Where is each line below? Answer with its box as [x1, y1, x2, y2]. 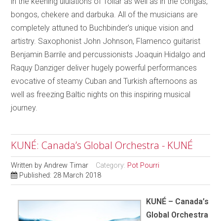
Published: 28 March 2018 [19, 171, 102, 180]
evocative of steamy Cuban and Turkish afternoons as [11, 76, 198, 86]
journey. [11, 103, 38, 112]
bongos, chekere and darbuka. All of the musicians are [11, 9, 198, 19]
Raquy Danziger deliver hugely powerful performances [11, 63, 197, 73]
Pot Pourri [127, 161, 160, 170]
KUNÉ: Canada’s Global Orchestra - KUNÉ [11, 138, 193, 152]
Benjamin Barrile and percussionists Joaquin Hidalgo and [11, 49, 206, 59]
